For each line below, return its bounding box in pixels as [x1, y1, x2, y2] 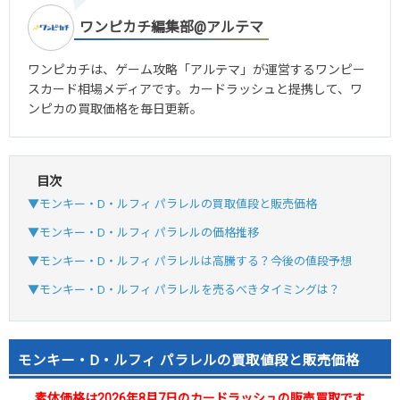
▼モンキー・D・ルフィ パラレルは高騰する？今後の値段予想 [28, 254, 352, 268]
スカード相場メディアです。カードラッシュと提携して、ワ [28, 81, 362, 96]
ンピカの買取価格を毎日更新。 [28, 101, 203, 116]
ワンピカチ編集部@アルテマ [79, 18, 263, 36]
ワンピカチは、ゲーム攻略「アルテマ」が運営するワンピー [28, 62, 365, 77]
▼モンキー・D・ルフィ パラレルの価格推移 [28, 225, 259, 239]
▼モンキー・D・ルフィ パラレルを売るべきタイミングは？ [28, 282, 340, 296]
